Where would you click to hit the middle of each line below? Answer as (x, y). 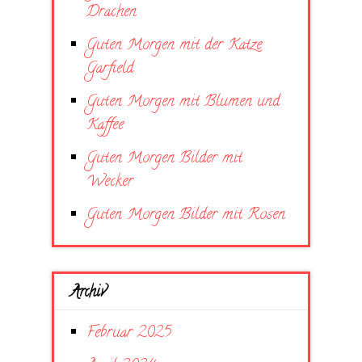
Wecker (110, 182)
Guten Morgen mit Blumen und (183, 102)
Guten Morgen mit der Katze (174, 45)
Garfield (110, 69)
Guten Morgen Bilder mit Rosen (186, 215)
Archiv (88, 293)
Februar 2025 (129, 333)
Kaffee (105, 125)
